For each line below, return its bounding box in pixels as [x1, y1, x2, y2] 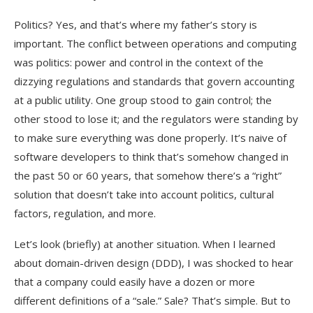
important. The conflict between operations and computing [14, 36, 297, 50]
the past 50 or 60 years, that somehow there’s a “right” [14, 168, 282, 182]
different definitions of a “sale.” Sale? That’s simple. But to [14, 293, 291, 307]
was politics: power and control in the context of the [14, 54, 263, 69]
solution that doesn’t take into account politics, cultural [14, 187, 274, 201]
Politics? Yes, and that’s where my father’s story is [14, 17, 257, 31]
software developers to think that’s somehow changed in [14, 149, 289, 163]
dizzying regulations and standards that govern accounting [14, 73, 295, 88]
